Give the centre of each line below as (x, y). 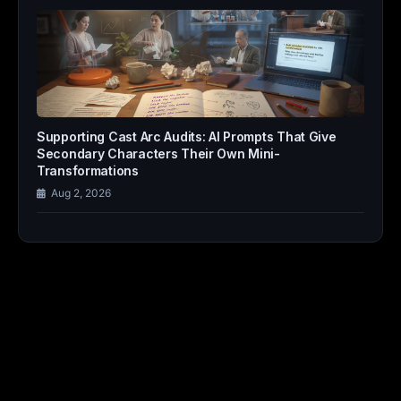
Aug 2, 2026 (81, 193)
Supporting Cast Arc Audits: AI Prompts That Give (187, 137)
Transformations (88, 171)
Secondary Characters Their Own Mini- (158, 154)
